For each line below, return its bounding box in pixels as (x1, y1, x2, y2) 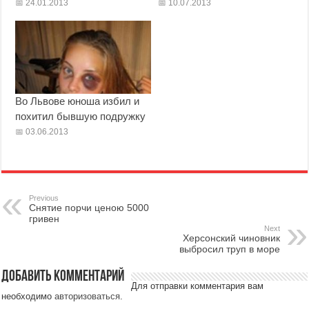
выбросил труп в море (179, 243, 280, 255)
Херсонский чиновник (182, 232, 280, 244)
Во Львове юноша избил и (15, 95, 140, 108)
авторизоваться (54, 291, 121, 302)
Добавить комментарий (1, 269, 125, 286)
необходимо (1, 291, 55, 302)
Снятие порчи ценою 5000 (29, 202, 150, 214)
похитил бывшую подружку (15, 110, 146, 123)
